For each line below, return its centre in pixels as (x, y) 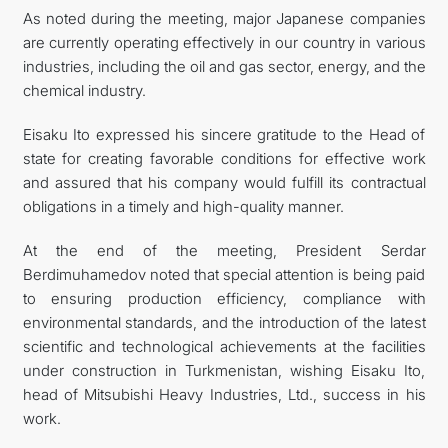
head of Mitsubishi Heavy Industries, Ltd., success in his (224, 394)
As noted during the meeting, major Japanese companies (224, 18)
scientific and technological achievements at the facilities (224, 346)
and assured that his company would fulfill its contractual (224, 182)
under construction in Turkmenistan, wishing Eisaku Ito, (224, 370)
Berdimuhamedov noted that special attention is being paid (224, 274)
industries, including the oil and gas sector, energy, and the (224, 66)
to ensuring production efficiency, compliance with (224, 298)
